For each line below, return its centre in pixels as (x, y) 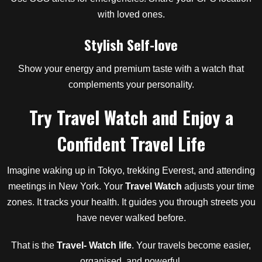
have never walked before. (131, 218)
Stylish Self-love (131, 44)
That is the (34, 245)
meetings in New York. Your (66, 186)
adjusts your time (218, 186)
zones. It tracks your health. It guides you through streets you (131, 202)
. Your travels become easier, (191, 245)
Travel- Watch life (94, 245)
